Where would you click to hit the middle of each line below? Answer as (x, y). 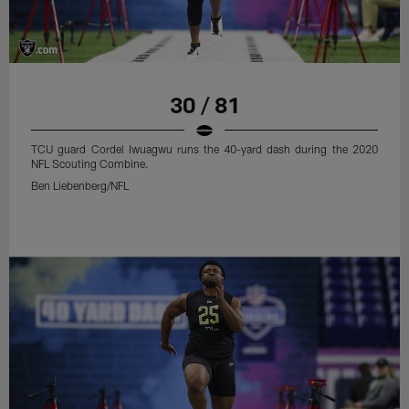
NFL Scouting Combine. (90, 163)
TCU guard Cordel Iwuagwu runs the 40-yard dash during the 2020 (204, 148)
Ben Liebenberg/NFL (80, 185)
